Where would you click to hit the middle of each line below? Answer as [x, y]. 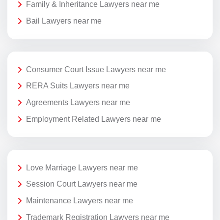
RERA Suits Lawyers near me [78, 86]
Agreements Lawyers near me [78, 103]
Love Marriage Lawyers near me [82, 167]
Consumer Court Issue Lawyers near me [96, 69]
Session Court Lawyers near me [82, 184]
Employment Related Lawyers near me [94, 119]
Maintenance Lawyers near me [80, 201]
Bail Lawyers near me [64, 21]
